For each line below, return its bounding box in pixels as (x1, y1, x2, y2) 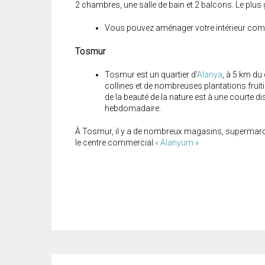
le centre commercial (75, 138, 155, 148)
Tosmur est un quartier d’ (105, 70, 197, 80)
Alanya (197, 70, 222, 80)
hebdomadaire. (105, 104, 161, 114)
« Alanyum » (155, 138, 199, 148)
